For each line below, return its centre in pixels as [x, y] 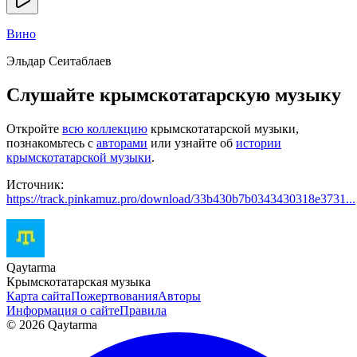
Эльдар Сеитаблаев [59, 61]
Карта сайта [39, 296]
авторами [122, 143]
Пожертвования [114, 296]
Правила [143, 310]
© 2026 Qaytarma [52, 324]
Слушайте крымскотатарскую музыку [174, 94]
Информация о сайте [63, 310]
